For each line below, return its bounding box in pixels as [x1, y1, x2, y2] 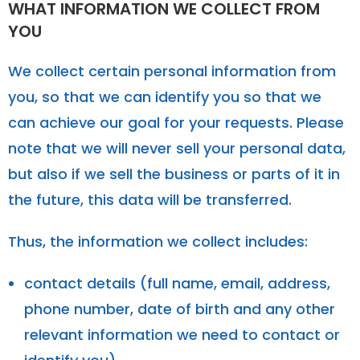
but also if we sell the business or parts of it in [8, 163, 340, 184]
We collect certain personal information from [8, 60, 336, 81]
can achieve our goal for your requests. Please [8, 112, 344, 133]
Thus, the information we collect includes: [8, 231, 308, 252]
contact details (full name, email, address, [24, 272, 330, 293]
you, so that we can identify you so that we [8, 86, 321, 107]
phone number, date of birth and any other [24, 298, 335, 319]
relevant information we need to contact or [24, 324, 340, 345]
